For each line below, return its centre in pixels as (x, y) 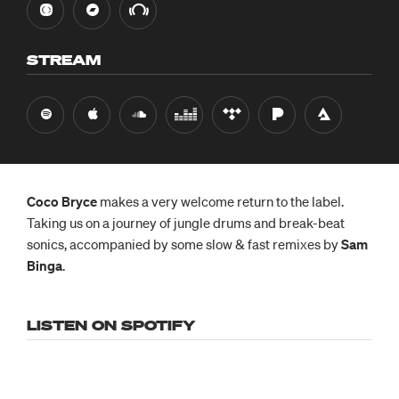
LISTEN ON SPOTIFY (111, 325)
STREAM (64, 59)
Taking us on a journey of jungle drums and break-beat (186, 222)
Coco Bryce (62, 201)
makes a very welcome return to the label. (220, 201)
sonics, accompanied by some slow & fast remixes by (184, 244)
